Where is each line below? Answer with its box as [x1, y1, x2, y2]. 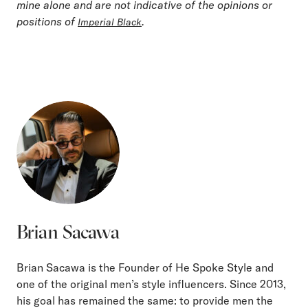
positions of [16, 14, 78, 28]
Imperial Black [78, 15, 142, 28]
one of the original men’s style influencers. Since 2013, [16, 276, 286, 291]
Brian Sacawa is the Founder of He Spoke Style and [16, 260, 274, 274]
